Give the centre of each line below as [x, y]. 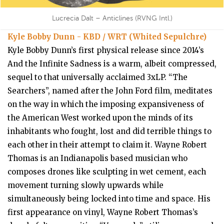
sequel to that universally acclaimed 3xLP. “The [97, 77]
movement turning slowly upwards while [85, 185]
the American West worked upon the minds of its [100, 118]
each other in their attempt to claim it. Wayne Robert [107, 145]
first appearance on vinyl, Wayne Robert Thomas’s [103, 212]
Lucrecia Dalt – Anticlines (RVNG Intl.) [112, 18]
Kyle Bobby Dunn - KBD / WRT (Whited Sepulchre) [107, 37]
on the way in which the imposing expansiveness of [106, 104]
